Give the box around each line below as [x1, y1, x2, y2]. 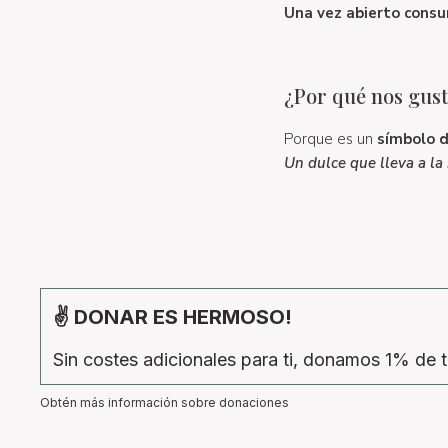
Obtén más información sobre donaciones [40, 394, 289, 410]
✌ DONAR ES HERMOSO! [53, 304, 292, 329]
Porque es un [283, 129, 377, 149]
